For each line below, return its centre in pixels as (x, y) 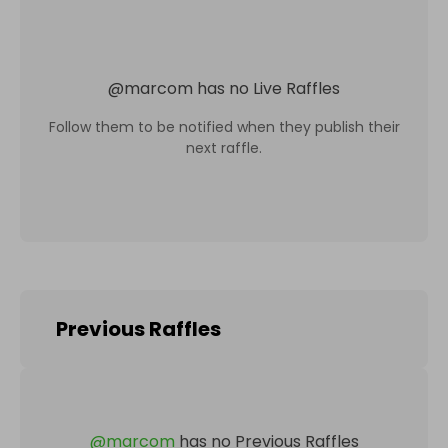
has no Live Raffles (268, 88)
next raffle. (224, 147)
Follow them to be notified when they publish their (224, 126)
